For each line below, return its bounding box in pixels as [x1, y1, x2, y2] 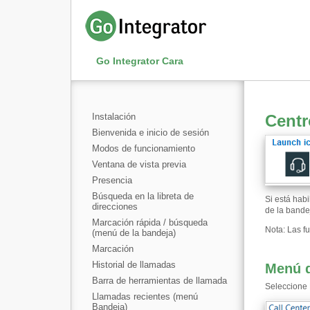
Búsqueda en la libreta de [92, 191, 194, 201]
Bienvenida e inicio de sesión [92, 127, 209, 138]
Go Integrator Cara [96, 55, 183, 66]
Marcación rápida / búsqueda [92, 217, 208, 228]
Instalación [92, 111, 136, 122]
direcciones [92, 201, 138, 212]
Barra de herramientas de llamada [92, 275, 227, 286]
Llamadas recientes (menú [92, 291, 198, 302]
